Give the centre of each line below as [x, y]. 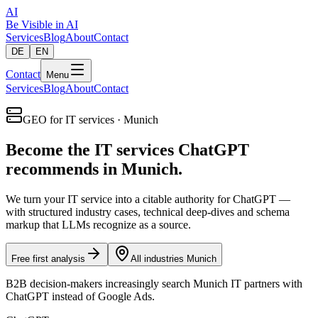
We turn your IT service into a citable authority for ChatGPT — [148, 199]
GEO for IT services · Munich [91, 120]
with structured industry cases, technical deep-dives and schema [148, 212]
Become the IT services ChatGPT [127, 149]
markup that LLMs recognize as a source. [98, 224]
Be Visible [31, 24]
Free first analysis [48, 258]
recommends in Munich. [94, 169]
